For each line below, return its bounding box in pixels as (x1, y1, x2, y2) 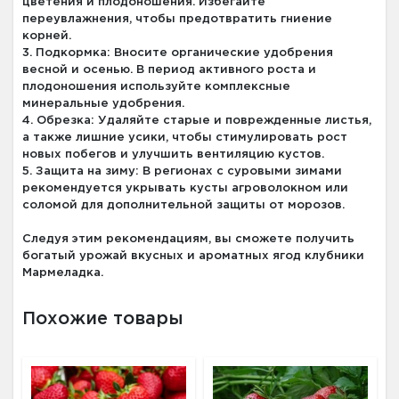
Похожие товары (22, 310, 183, 327)
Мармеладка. (22, 267, 103, 278)
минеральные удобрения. (22, 98, 184, 109)
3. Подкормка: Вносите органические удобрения (22, 47, 333, 58)
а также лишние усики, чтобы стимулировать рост (22, 132, 347, 142)
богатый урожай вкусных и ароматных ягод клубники (22, 250, 364, 261)
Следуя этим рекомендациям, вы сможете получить (22, 233, 354, 244)
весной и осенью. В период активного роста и (22, 64, 316, 75)
